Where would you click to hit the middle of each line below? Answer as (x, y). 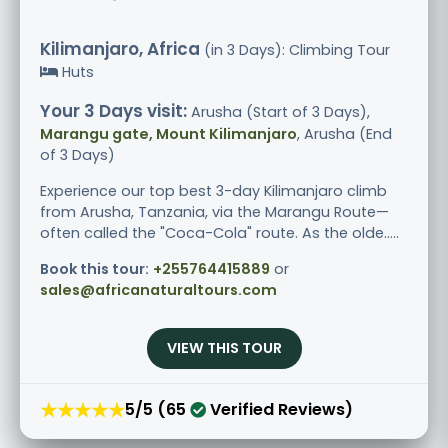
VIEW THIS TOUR (224, 347)
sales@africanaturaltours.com (158, 289)
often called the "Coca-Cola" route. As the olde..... (219, 232)
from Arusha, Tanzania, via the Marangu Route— (214, 211)
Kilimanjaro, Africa (120, 48)
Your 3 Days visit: (113, 110)
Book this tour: (94, 268)
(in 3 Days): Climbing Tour (295, 49)
